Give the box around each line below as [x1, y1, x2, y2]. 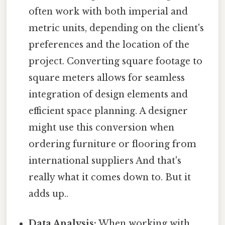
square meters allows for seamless [29, 72, 185, 83]
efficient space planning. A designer [29, 105, 188, 117]
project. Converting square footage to [29, 55, 203, 67]
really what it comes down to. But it [29, 171, 191, 183]
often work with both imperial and [29, 6, 188, 17]
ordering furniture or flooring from [29, 138, 197, 150]
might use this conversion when [29, 122, 175, 133]
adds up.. [29, 188, 69, 199]
